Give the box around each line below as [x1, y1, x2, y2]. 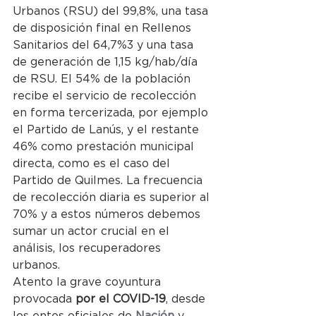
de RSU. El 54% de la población [13, 73, 194, 85]
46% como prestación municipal [13, 140, 197, 152]
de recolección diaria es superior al [13, 191, 213, 203]
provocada [13, 293, 75, 305]
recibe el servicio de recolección [13, 90, 200, 102]
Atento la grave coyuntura [13, 276, 164, 288]
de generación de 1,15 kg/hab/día [13, 56, 201, 68]
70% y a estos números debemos [13, 208, 204, 220]
